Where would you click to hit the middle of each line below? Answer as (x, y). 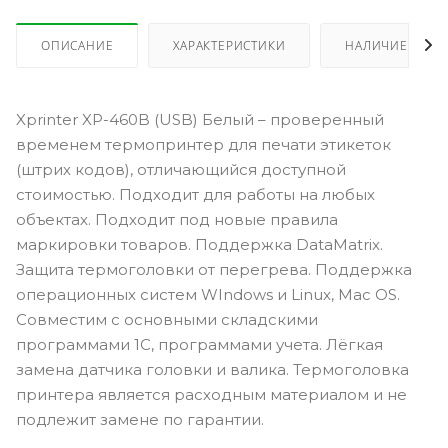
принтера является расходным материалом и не (211, 394)
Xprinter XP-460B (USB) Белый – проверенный (200, 119)
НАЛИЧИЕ (376, 45)
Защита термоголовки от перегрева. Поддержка (214, 269)
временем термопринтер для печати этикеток (203, 144)
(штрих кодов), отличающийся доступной (181, 169)
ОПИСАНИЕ (77, 45)
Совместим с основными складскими (167, 319)
